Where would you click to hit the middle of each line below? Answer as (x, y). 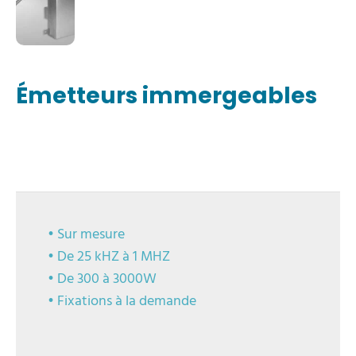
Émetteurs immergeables (166, 95)
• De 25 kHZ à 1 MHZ (109, 257)
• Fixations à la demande (122, 301)
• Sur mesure (86, 234)
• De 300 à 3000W (102, 279)
